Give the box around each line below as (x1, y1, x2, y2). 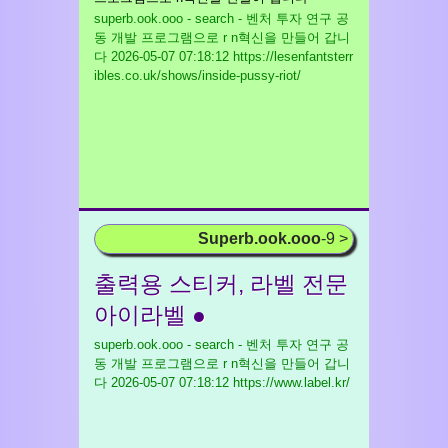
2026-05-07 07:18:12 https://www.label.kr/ (107, 375, 350, 390)
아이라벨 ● (94, 302, 206, 328)
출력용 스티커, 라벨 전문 (94, 271, 348, 297)
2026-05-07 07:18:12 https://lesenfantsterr (107, 49, 353, 64)
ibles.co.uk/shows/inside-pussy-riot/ (94, 68, 301, 83)
